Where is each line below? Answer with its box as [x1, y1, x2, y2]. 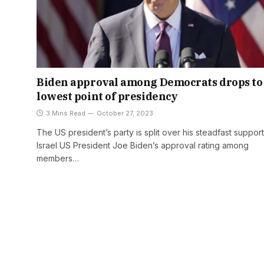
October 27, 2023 [97, 109, 153, 118]
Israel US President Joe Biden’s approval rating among [37, 140, 249, 151]
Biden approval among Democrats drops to [37, 75, 263, 90]
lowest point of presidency [37, 90, 178, 104]
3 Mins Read [46, 109, 85, 118]
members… [37, 153, 79, 164]
